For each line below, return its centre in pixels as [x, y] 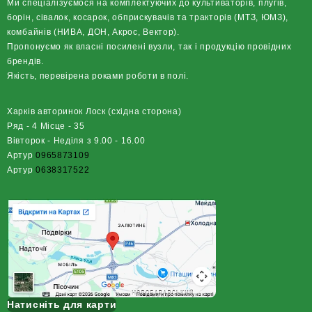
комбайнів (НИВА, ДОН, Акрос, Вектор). [93, 32]
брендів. [25, 62]
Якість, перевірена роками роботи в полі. [98, 76]
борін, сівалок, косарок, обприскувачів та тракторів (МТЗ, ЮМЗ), [148, 18]
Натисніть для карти [62, 304]
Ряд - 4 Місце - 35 [46, 126]
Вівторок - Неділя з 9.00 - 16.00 [76, 141]
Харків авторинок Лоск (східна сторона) [94, 112]
